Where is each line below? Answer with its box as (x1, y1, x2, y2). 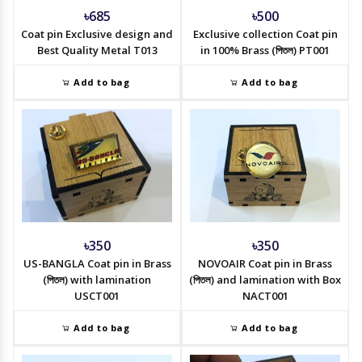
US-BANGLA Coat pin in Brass (23, 256, 171, 271)
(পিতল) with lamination (43, 272, 151, 288)
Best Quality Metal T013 (36, 43, 158, 57)
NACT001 (242, 288, 288, 304)
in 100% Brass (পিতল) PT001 (200, 43, 330, 57)
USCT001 (74, 288, 120, 304)
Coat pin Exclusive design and (21, 27, 173, 41)
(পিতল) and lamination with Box (189, 272, 341, 288)
